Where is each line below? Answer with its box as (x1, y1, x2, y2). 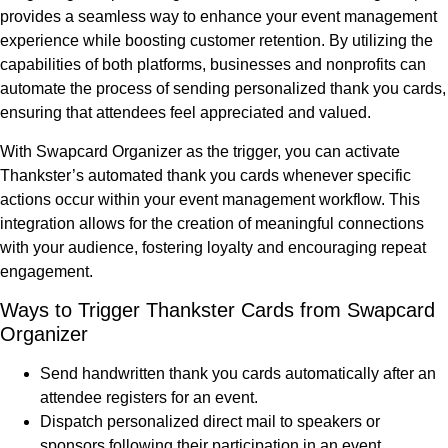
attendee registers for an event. (40, 389, 258, 407)
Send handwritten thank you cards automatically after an (40, 365, 436, 383)
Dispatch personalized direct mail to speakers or (40, 413, 380, 431)
